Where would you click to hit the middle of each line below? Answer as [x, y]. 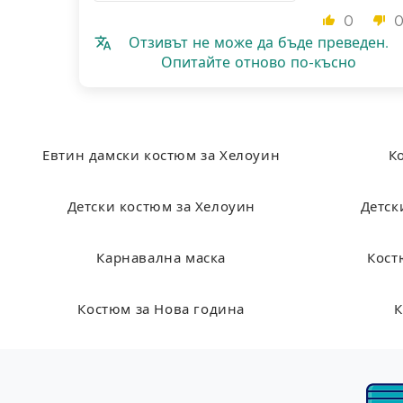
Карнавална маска [161, 259]
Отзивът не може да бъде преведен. [258, 43]
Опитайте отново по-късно [258, 63]
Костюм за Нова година [161, 310]
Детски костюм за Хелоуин [161, 208]
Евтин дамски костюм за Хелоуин [161, 157]
